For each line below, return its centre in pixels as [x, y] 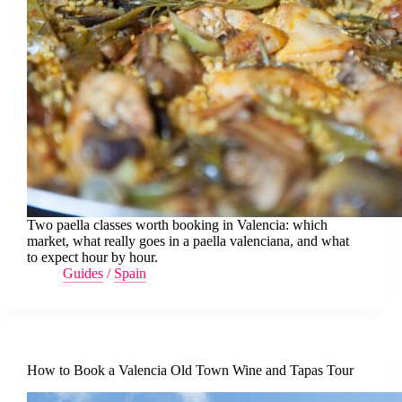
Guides [83, 274]
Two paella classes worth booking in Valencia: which [177, 225]
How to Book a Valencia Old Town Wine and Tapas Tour [190, 371]
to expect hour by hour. [92, 258]
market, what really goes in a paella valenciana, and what [188, 241]
